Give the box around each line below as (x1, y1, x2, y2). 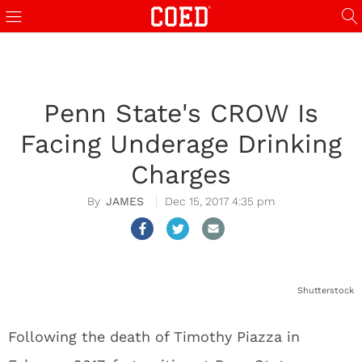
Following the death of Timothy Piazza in (8, 328, 300, 345)
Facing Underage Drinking (20, 128, 342, 159)
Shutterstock (297, 285, 354, 296)
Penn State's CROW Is (44, 98, 318, 128)
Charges (131, 159, 231, 190)
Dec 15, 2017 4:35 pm (165, 195, 275, 208)
